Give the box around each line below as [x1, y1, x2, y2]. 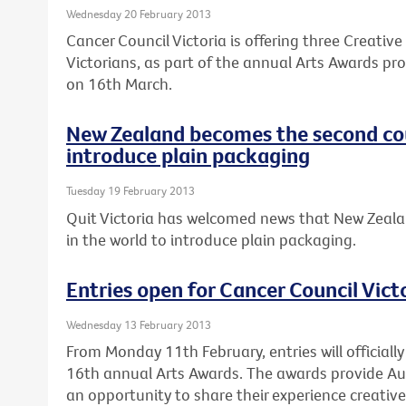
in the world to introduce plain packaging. [66, 228, 356, 250]
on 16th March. [66, 73, 172, 95]
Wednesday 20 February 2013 [66, 5, 211, 21]
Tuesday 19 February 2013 [66, 183, 195, 198]
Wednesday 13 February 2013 [66, 316, 211, 332]
